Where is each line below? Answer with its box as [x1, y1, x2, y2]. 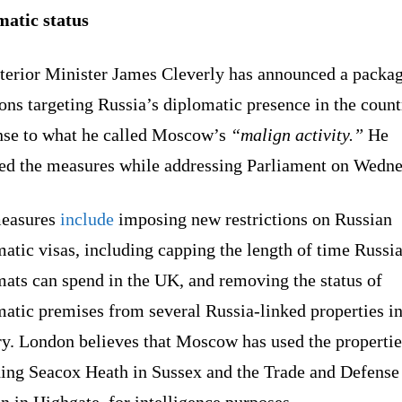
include [60, 208, 114, 229]
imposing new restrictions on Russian [114, 208, 392, 229]
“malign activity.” [231, 124, 363, 144]
